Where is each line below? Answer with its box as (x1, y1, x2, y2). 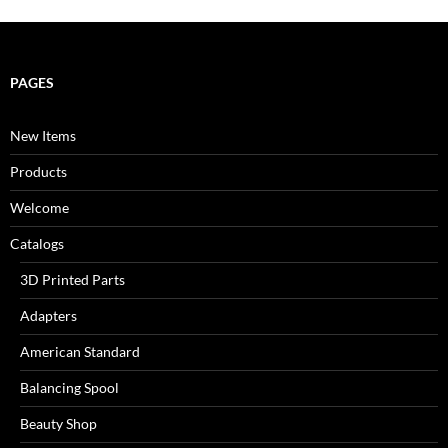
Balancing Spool (20, 379, 119, 396)
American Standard (20, 343, 140, 360)
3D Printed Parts (20, 271, 125, 288)
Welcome (10, 199, 69, 216)
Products (10, 163, 67, 180)
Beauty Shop (20, 415, 97, 432)
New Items (10, 127, 76, 144)
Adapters (20, 307, 77, 324)
